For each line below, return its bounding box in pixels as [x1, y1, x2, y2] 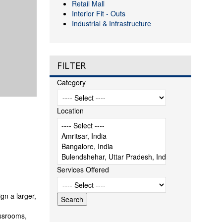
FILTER [56, 59, 86, 71]
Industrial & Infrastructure [71, 18, 151, 28]
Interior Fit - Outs [71, 8, 125, 18]
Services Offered [56, 165, 109, 174]
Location [56, 106, 84, 115]
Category [56, 77, 86, 87]
